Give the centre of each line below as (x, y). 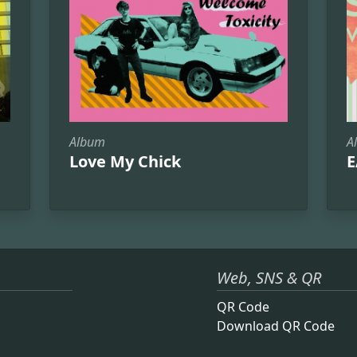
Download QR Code (276, 326)
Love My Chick (125, 162)
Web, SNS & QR (269, 278)
